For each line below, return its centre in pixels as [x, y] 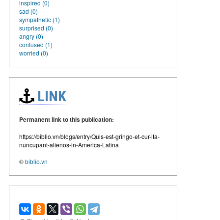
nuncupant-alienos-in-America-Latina [69, 144]
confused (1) [36, 44]
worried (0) [34, 53]
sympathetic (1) [40, 19]
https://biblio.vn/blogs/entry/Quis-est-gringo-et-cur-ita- [89, 136]
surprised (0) [36, 27]
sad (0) [28, 11]
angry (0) [31, 36]
